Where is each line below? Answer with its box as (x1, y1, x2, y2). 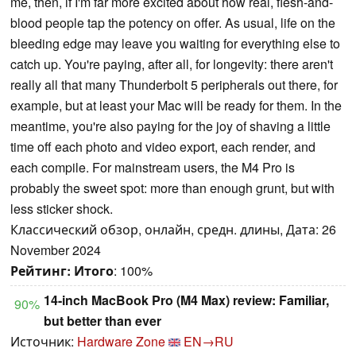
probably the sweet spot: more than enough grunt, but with (10, 179, 335, 198)
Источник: (10, 332, 77, 351)
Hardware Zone (77, 332, 165, 351)
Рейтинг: (10, 261, 71, 281)
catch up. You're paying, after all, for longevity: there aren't (10, 55, 333, 74)
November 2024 (10, 241, 101, 260)
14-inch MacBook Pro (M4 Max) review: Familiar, (44, 291, 329, 310)
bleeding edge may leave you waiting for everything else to (10, 34, 340, 53)
